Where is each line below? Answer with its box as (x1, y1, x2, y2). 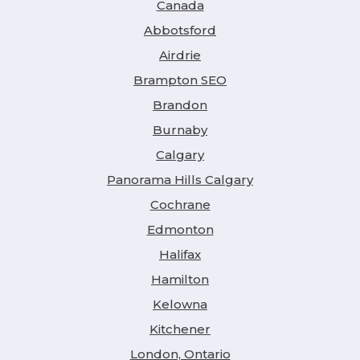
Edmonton (146, 221, 214, 237)
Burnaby (153, 121, 207, 137)
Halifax (159, 246, 201, 262)
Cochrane (149, 196, 211, 212)
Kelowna (153, 296, 207, 312)
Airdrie (159, 47, 201, 63)
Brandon (153, 96, 207, 112)
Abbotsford (144, 22, 216, 38)
